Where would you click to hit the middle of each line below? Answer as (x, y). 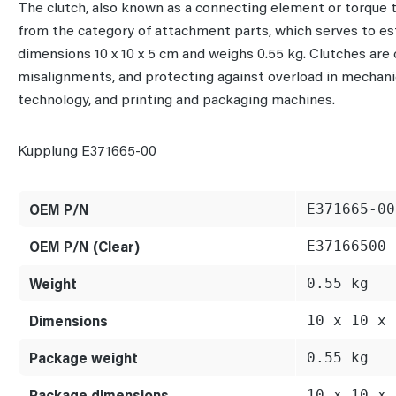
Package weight (84, 357)
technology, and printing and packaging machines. (176, 98)
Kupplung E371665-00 (87, 149)
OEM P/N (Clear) (84, 246)
